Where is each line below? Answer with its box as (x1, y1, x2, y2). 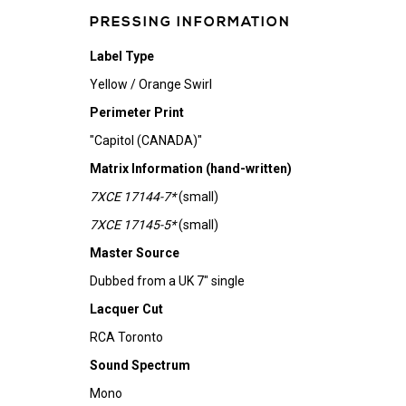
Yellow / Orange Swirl (89, 77, 212, 92)
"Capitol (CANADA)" (89, 133, 202, 148)
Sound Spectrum (89, 358, 190, 372)
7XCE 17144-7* (89, 189, 176, 204)
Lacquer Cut (89, 302, 163, 316)
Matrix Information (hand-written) (89, 161, 292, 176)
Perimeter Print (89, 105, 184, 120)
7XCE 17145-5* (89, 217, 176, 232)
